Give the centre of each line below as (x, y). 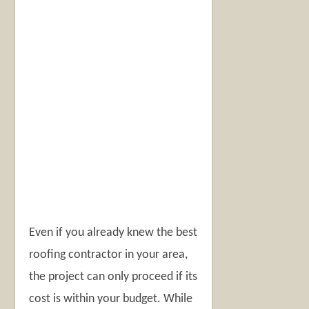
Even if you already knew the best (113, 233)
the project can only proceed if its (113, 277)
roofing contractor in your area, (109, 255)
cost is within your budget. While (111, 299)
